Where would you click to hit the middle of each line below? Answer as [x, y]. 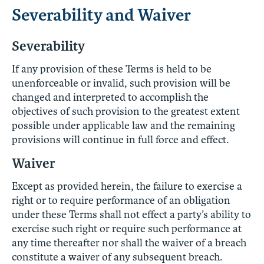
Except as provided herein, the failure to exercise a [127, 186]
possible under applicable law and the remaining [123, 125]
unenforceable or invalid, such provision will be [121, 83]
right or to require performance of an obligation [121, 200]
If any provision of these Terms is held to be [112, 69]
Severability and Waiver [101, 15]
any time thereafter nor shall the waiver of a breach [129, 242]
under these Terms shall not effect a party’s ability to [131, 214]
